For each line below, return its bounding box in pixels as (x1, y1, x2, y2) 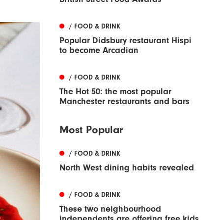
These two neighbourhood (59, 204, 161, 215)
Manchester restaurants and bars (59, 96, 190, 107)
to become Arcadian (59, 45, 138, 56)
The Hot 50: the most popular (59, 86, 171, 97)
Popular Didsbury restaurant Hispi (59, 35, 192, 46)
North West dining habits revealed (59, 163, 194, 173)
